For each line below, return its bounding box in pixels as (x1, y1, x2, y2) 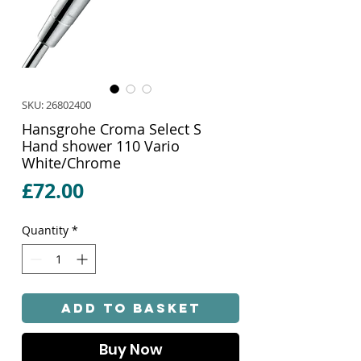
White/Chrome (22, 152, 121, 172)
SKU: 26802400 (22, 97, 91, 112)
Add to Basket (60, 299, 201, 316)
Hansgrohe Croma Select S (22, 118, 201, 139)
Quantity (22, 222, 68, 238)
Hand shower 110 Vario (22, 135, 180, 156)
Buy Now (98, 338, 163, 359)
